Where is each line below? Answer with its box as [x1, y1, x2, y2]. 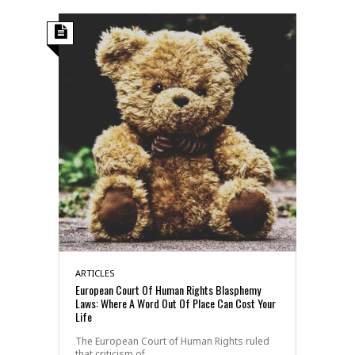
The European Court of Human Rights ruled [75, 334, 269, 348]
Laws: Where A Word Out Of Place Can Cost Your [75, 294, 276, 311]
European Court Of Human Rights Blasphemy [75, 281, 261, 298]
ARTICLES [75, 266, 115, 279]
